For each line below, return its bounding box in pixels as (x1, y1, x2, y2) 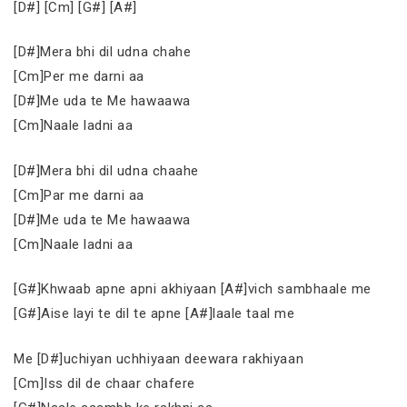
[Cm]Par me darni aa (14, 186, 144, 203)
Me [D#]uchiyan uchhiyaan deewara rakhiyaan (14, 350, 304, 367)
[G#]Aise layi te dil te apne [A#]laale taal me (14, 305, 295, 322)
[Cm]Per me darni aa (14, 68, 144, 84)
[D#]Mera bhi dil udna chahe (14, 44, 192, 60)
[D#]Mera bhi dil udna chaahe (14, 162, 199, 179)
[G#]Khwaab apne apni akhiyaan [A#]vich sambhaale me (14, 281, 372, 297)
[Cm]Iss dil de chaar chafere (14, 374, 195, 392)
